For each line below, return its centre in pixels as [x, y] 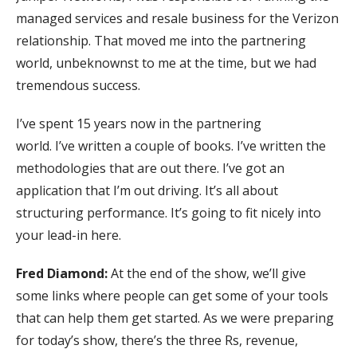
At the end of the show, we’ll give [207, 273]
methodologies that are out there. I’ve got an [150, 168]
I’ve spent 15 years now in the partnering [139, 123]
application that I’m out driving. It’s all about [147, 190]
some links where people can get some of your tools [172, 295]
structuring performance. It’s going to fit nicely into [169, 212]
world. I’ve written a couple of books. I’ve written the [171, 145]
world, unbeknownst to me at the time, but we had [166, 63]
